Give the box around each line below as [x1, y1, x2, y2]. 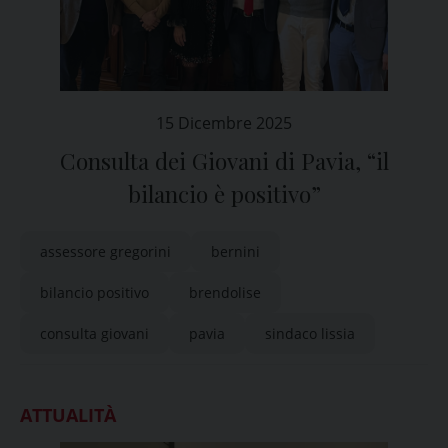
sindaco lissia [265, 324, 355, 343]
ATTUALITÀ [20, 403, 116, 427]
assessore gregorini [40, 242, 171, 261]
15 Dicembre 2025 [156, 112, 292, 134]
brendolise [189, 283, 261, 302]
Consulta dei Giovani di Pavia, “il [59, 146, 389, 176]
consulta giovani [40, 324, 149, 343]
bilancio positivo [40, 283, 149, 302]
